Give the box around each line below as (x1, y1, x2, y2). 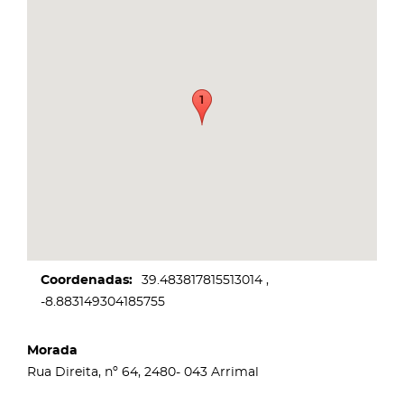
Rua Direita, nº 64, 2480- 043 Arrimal (27, 365, 259, 379)
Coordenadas (41, 273, 129, 287)
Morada (27, 344, 78, 357)
